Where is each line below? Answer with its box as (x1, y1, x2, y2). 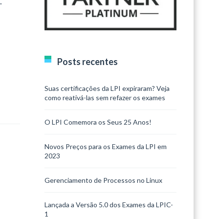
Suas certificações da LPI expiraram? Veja (44, 84, 170, 92)
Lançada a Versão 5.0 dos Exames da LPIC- (44, 200, 173, 209)
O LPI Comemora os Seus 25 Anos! (44, 117, 152, 126)
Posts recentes (57, 56, 118, 67)
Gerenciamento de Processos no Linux (44, 175, 162, 184)
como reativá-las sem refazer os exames (44, 93, 165, 102)
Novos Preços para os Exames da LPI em (44, 142, 167, 151)
